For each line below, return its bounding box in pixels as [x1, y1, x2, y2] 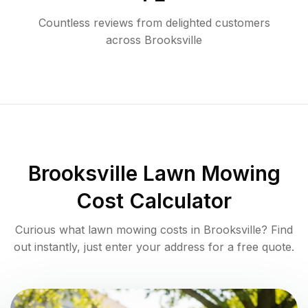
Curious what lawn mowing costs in [15, 223, 203, 237]
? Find [261, 223, 293, 237]
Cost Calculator [76, 188, 232, 214]
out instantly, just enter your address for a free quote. [14, 240, 294, 254]
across [106, 33, 141, 47]
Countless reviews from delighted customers [38, 16, 270, 30]
